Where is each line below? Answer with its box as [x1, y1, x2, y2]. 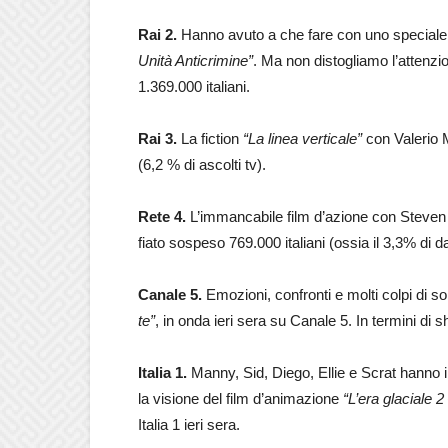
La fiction [181, 130, 243, 147]
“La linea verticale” [243, 130, 366, 147]
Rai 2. [138, 26, 181, 43]
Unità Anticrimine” [138, 52, 253, 69]
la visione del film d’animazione [138, 390, 343, 407]
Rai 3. [138, 130, 181, 147]
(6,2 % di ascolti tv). [138, 156, 266, 173]
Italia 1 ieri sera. [138, 416, 240, 433]
